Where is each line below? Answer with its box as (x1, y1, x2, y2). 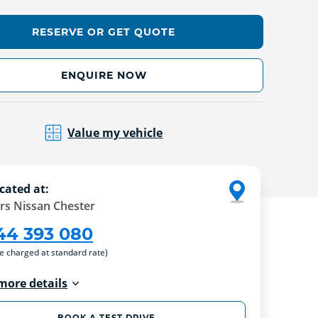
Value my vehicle (67, 124, 163, 141)
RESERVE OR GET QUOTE (32, 26, 176, 39)
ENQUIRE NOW (60, 68, 147, 82)
